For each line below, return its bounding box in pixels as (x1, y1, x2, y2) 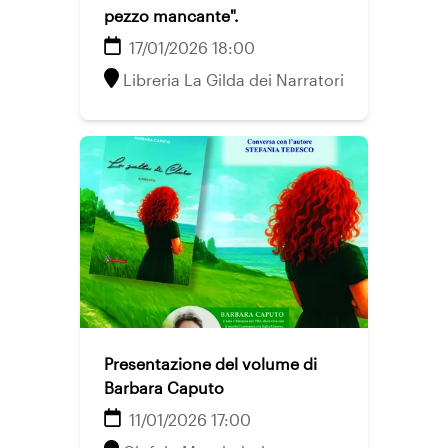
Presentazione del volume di (104, 354, 317, 373)
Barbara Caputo (104, 378, 224, 397)
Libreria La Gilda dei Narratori (123, 70, 344, 89)
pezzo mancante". (104, 6, 239, 25)
